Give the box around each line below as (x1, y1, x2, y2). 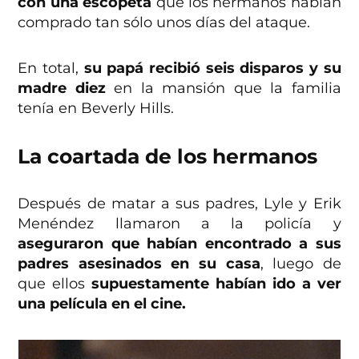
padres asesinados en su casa (18, 255, 260, 273)
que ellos (18, 275, 92, 293)
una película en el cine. (18, 295, 187, 313)
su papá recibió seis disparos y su (79, 59, 341, 78)
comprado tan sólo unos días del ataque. (18, 14, 311, 32)
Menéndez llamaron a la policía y (18, 215, 341, 233)
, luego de (260, 255, 341, 273)
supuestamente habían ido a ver (91, 275, 341, 293)
